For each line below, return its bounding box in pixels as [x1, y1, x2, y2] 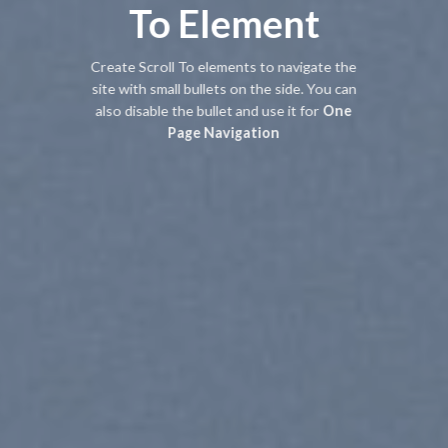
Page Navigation [167, 123, 280, 141]
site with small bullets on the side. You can [91, 79, 357, 97]
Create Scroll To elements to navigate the [90, 57, 357, 75]
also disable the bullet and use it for [95, 101, 323, 119]
